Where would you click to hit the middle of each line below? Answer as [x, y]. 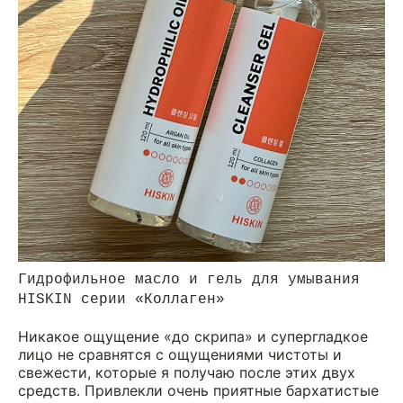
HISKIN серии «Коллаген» [121, 299]
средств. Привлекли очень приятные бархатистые [198, 390]
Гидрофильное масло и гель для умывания [189, 279]
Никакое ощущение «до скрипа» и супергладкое [193, 336]
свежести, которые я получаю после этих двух [187, 372]
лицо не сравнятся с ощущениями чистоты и [180, 354]
